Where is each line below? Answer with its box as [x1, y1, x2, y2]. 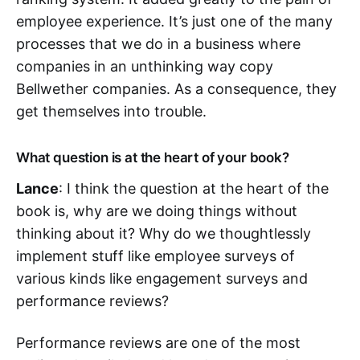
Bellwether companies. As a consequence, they [16, 80, 337, 97]
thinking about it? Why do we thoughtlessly [16, 225, 311, 242]
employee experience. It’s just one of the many [16, 13, 333, 30]
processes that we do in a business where [16, 35, 301, 52]
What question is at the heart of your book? [16, 149, 289, 166]
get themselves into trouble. [16, 103, 207, 120]
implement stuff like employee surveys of [16, 247, 295, 264]
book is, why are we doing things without [16, 202, 297, 219]
